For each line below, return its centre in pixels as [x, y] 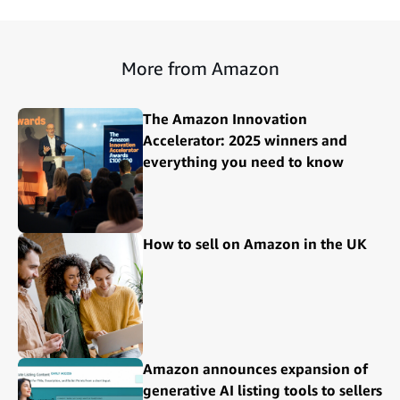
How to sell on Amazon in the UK [255, 244]
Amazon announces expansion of [255, 369]
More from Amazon [200, 69]
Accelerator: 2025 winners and [245, 141]
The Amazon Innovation [225, 119]
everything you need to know [243, 162]
